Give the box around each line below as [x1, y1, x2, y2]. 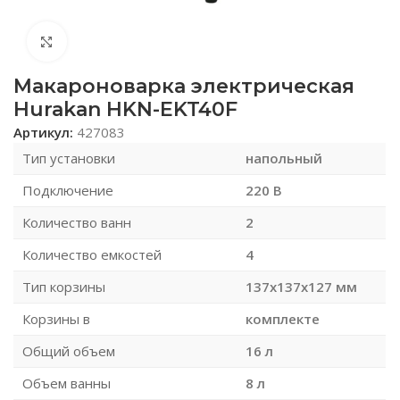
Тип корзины [22, 277, 105, 296]
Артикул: [13, 122, 77, 141]
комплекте [246, 309, 320, 328]
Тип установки [22, 148, 115, 167]
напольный [246, 148, 322, 167]
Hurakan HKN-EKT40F [13, 96, 237, 121]
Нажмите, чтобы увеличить [66, 33, 244, 50]
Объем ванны [22, 373, 111, 392]
